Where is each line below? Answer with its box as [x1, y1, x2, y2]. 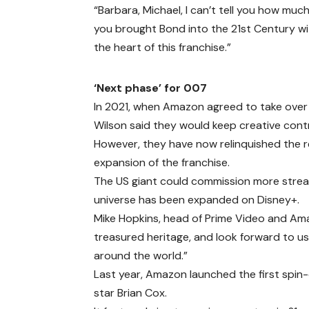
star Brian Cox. [94, 285, 168, 300]
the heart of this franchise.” [94, 39, 232, 54]
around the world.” [94, 248, 188, 263]
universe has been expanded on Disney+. [94, 192, 300, 207]
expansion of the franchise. [94, 154, 230, 170]
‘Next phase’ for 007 [94, 80, 208, 95]
